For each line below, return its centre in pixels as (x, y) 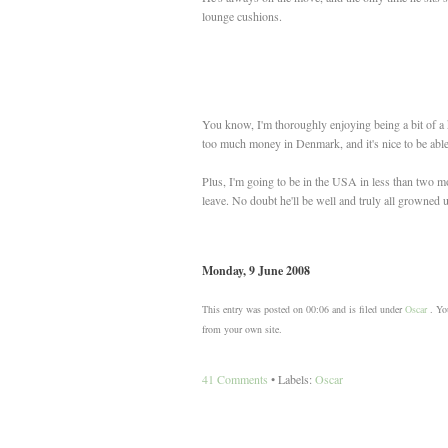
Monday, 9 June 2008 (255, 271)
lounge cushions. (241, 16)
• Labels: (291, 379)
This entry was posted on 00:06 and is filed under (303, 309)
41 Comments (234, 379)
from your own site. (241, 329)
